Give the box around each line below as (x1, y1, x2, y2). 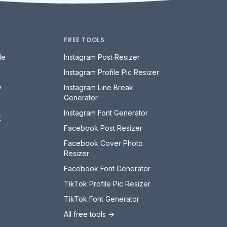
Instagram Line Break (64, 83, 134, 92)
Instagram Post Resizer (64, 52, 140, 61)
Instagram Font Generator (64, 108, 148, 117)
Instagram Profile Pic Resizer (64, 67, 160, 77)
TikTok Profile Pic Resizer (64, 179, 151, 188)
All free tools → (64, 209, 115, 218)
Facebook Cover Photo (64, 138, 143, 147)
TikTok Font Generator (64, 194, 140, 203)
